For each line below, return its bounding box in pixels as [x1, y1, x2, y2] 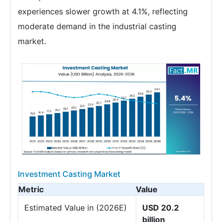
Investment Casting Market [18, 169, 120, 179]
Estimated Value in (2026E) [24, 203, 127, 213]
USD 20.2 [142, 203, 179, 213]
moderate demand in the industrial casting [18, 21, 176, 31]
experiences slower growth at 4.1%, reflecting [18, 6, 188, 16]
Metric [18, 184, 44, 195]
